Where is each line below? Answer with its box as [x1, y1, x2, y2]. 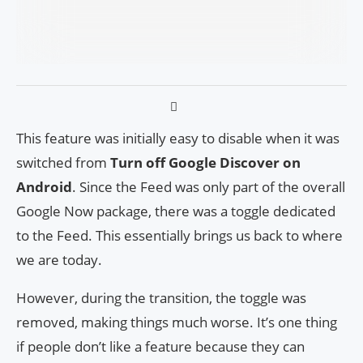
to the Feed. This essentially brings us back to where [16, 225, 343, 245]
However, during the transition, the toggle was [16, 288, 306, 307]
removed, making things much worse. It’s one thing [16, 312, 337, 331]
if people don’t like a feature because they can [16, 336, 305, 356]
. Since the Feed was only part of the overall [72, 177, 345, 196]
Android [16, 177, 72, 196]
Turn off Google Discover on [107, 152, 301, 172]
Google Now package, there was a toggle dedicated [16, 201, 335, 220]
